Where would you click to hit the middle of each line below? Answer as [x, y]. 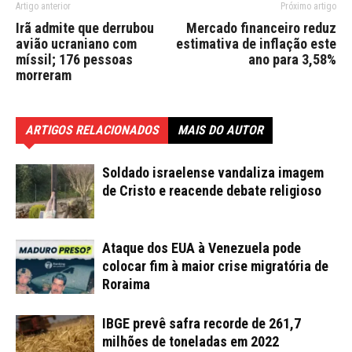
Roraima [126, 284]
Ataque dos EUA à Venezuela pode [202, 247]
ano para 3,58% [292, 59]
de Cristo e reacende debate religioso [212, 190]
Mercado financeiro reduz [261, 27]
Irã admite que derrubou [85, 27]
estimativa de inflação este [256, 43]
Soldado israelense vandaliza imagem [213, 172]
